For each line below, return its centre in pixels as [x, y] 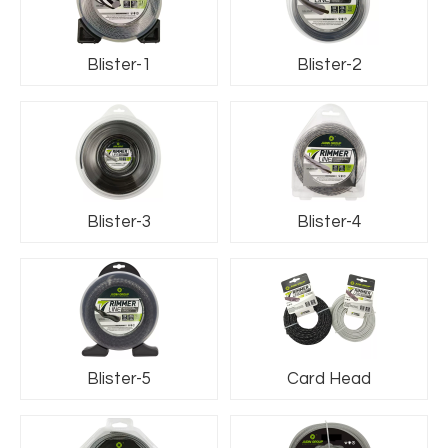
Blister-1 [118, 65]
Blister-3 [118, 222]
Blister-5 [118, 379]
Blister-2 [329, 65]
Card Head [329, 379]
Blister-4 [329, 222]
